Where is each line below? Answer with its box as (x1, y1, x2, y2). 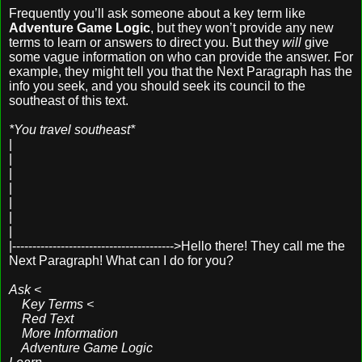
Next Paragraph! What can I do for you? (9, 253, 234, 267)
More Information (9, 326, 118, 340)
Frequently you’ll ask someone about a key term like (9, 6, 305, 20)
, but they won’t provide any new (150, 20, 334, 35)
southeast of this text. (9, 93, 128, 107)
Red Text (9, 311, 74, 326)
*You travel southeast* (9, 122, 135, 137)
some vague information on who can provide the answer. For (9, 49, 353, 64)
